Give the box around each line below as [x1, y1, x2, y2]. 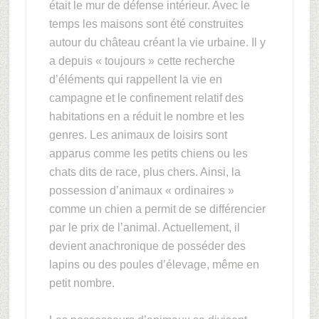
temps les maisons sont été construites [48, 18, 244, 30]
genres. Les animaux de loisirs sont [48, 129, 227, 141]
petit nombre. [48, 277, 115, 289]
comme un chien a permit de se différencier [48, 203, 266, 215]
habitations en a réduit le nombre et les [48, 110, 244, 122]
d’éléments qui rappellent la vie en [48, 73, 222, 85]
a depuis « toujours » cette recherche [48, 55, 235, 67]
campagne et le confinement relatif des [48, 92, 244, 104]
